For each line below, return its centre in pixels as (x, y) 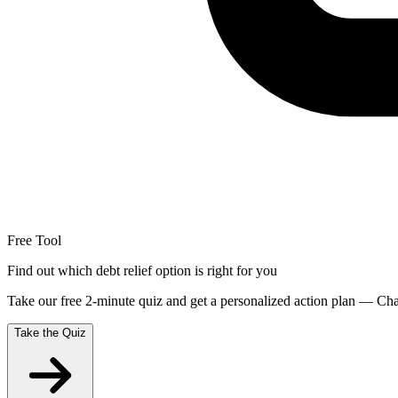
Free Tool (34, 241)
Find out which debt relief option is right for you (142, 271)
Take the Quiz (50, 333)
